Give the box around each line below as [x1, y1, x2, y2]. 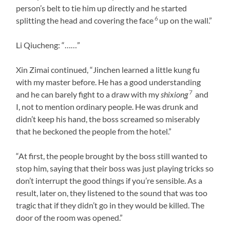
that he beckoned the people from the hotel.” [16, 126, 172, 136]
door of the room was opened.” [16, 212, 123, 222]
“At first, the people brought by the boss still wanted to [16, 150, 208, 161]
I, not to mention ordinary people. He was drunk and [16, 101, 199, 111]
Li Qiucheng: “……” [16, 40, 81, 50]
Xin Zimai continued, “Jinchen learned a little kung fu [16, 64, 200, 74]
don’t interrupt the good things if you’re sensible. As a [16, 175, 203, 185]
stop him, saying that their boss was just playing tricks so [16, 163, 214, 173]
